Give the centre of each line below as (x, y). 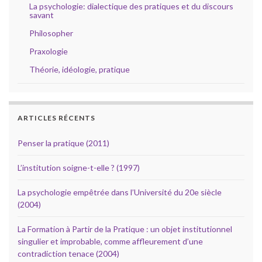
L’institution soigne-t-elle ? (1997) (79, 167)
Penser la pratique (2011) (63, 143)
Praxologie (49, 51)
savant (42, 15)
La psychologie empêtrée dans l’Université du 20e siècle (120, 192)
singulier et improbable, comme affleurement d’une (110, 241)
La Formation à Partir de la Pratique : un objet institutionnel (125, 229)
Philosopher (51, 33)
